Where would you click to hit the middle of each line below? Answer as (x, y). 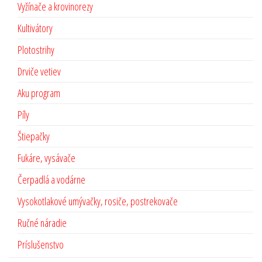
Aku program (39, 93)
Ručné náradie (42, 223)
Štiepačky (34, 136)
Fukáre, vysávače (46, 158)
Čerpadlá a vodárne (51, 179)
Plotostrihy (36, 49)
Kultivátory (35, 28)
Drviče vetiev (39, 71)
